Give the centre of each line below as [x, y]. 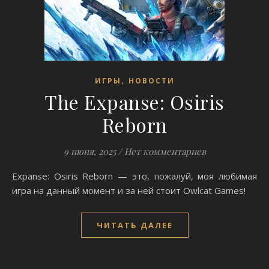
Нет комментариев [165, 151]
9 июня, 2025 [89, 151]
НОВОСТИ [151, 81]
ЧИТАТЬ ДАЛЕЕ [134, 225]
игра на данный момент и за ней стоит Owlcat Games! [129, 190]
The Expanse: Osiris [134, 102]
